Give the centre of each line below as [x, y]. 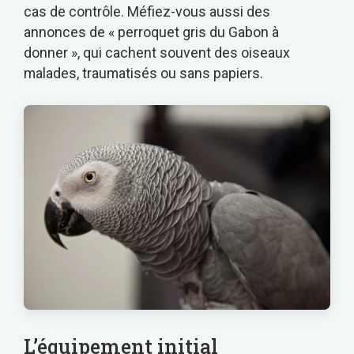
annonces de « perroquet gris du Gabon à [151, 32]
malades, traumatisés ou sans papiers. [143, 73]
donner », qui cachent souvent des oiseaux [157, 53]
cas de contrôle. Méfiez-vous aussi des [147, 12]
